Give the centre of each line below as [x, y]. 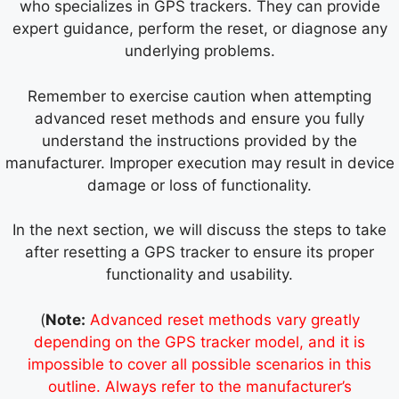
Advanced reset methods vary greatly [224, 319]
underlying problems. [199, 51]
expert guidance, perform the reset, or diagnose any [199, 29]
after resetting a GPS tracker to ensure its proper [199, 252]
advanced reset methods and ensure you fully [199, 118]
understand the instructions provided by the [199, 140]
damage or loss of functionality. [199, 185]
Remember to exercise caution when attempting [199, 96]
